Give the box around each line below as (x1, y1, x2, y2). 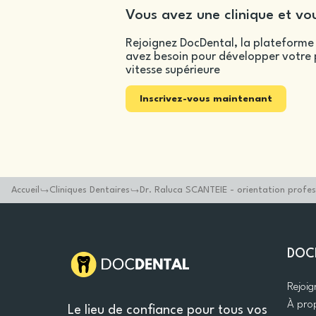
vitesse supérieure (126, 64, 220, 76)
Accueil (11, 186, 39, 195)
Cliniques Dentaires (49, 186, 130, 195)
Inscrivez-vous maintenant (140, 94, 272, 104)
